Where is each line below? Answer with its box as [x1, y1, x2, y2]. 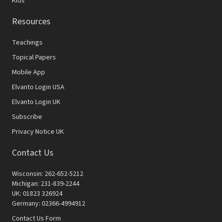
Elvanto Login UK [12, 97, 60, 107]
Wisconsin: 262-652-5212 [12, 168, 83, 179]
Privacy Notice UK [12, 126, 64, 137]
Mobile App [12, 67, 45, 77]
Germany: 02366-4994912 [12, 198, 85, 209]
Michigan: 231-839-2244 [12, 178, 79, 189]
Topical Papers [12, 52, 56, 62]
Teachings [12, 37, 43, 48]
